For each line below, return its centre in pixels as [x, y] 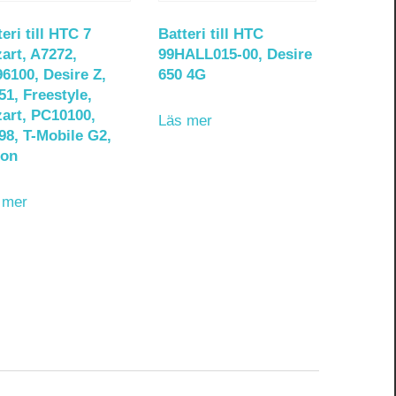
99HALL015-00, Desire [236, 55]
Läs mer [186, 120]
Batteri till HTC [211, 34]
